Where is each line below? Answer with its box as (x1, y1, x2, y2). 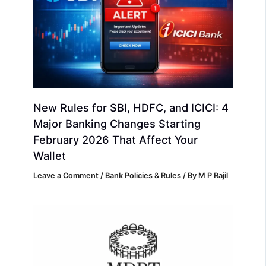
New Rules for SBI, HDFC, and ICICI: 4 (33, 100, 229, 114)
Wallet (33, 148, 66, 162)
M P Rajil (198, 171, 229, 180)
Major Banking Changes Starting (33, 116, 201, 130)
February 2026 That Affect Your (33, 132, 198, 146)
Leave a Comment (33, 171, 99, 180)
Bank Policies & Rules (105, 171, 182, 180)
